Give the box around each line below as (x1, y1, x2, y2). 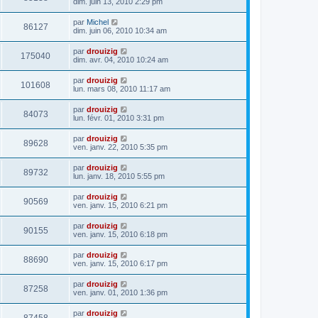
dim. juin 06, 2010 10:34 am (73, 26, 167, 35)
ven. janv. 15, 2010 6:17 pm (73, 259, 168, 268)
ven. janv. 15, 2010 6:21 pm (73, 201, 168, 209)
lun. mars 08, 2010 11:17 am (73, 84, 170, 93)
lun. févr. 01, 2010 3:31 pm (73, 114, 164, 122)
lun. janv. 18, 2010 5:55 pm (73, 172, 165, 180)
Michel (87, 18, 109, 26)
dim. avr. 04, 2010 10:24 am (73, 55, 168, 64)
